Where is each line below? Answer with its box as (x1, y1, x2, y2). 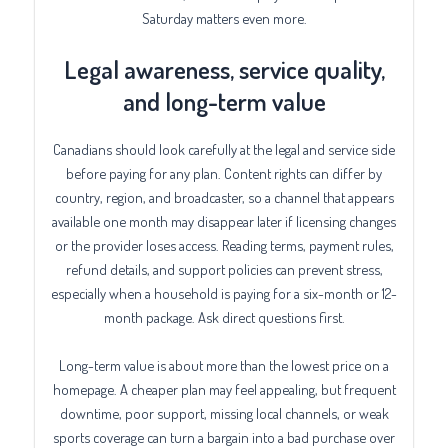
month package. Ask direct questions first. (103, 308, 345, 327)
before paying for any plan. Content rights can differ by (66, 164, 382, 183)
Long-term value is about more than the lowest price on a (59, 355, 389, 374)
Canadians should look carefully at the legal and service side (53, 140, 395, 159)
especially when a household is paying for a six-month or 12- (51, 284, 397, 303)
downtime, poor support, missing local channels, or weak (59, 403, 389, 422)
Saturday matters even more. (141, 8, 307, 27)
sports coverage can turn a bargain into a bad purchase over (53, 427, 395, 446)
